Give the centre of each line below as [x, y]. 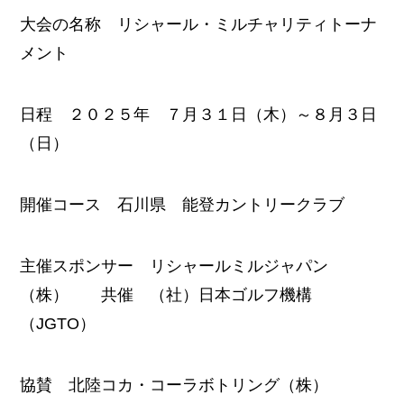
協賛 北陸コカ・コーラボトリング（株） [174, 385]
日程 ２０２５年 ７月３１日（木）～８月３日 [199, 115]
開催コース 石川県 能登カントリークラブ [183, 204]
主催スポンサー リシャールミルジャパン [174, 266]
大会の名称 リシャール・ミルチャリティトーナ [199, 25]
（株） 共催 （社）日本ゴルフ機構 [166, 294]
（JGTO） [58, 323]
